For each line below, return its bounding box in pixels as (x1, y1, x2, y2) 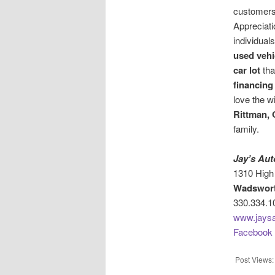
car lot (233, 63, 260, 77)
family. (233, 122, 259, 135)
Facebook (233, 225, 273, 238)
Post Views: (234, 254, 274, 265)
